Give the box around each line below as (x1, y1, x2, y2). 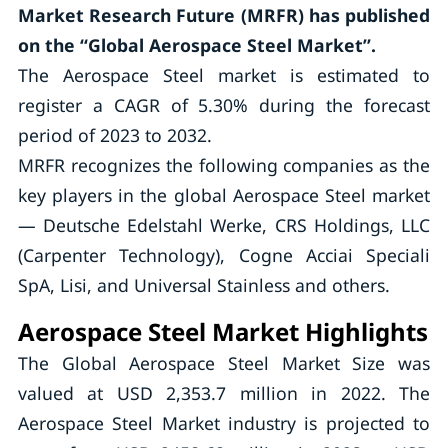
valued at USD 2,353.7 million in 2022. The (17, 381, 431, 405)
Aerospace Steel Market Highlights (17, 315, 428, 348)
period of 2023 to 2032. (17, 123, 212, 147)
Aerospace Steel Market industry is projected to (17, 411, 431, 435)
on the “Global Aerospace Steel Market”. (17, 33, 376, 57)
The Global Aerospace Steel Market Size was (17, 351, 431, 375)
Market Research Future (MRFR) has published (17, 3, 431, 27)
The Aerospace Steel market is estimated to (17, 63, 431, 87)
